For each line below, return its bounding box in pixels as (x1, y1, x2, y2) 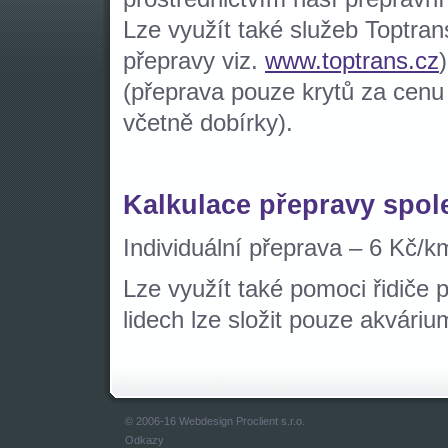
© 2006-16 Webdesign (125, 415, 236, 428)
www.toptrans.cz (265, 46, 439, 74)
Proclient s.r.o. (236, 415, 305, 428)
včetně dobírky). (123, 108, 293, 136)
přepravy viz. (123, 46, 265, 74)
